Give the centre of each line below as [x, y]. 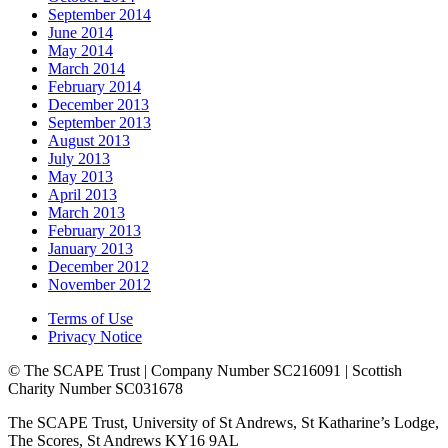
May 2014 [80, 50]
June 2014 [80, 32]
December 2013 [98, 104]
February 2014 [94, 86]
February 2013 [94, 230]
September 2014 [99, 14]
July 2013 [79, 158]
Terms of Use [90, 318]
